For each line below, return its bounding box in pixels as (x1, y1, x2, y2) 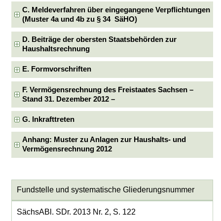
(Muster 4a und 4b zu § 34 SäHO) (22, 15, 138, 23)
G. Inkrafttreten (22, 115, 75, 123)
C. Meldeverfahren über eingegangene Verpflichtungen (22, 5, 211, 14)
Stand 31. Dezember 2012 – (22, 95, 115, 103)
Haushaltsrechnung (22, 44, 90, 53)
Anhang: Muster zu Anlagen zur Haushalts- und (22, 136, 186, 144)
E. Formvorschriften (22, 65, 92, 74)
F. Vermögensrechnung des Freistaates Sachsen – (22, 85, 194, 94)
